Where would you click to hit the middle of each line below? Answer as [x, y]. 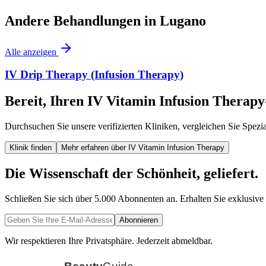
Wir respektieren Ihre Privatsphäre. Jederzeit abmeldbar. [109, 241]
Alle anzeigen [31, 52]
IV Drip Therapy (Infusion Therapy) [94, 75]
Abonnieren [139, 220]
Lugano [183, 20]
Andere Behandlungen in [80, 20]
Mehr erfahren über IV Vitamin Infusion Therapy [143, 148]
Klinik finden [31, 148]
